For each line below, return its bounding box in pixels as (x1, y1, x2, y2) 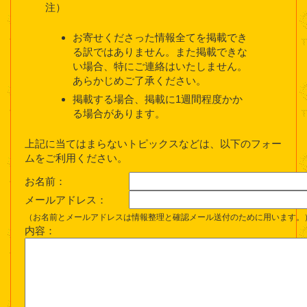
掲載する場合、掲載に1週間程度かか (73, 93, 243, 106)
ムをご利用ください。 (25, 152, 127, 164)
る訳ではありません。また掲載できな (73, 46, 247, 58)
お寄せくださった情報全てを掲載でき (73, 32, 247, 44)
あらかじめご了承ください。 (73, 75, 206, 87)
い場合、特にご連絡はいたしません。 (73, 60, 247, 73)
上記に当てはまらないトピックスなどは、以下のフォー (25, 138, 282, 150)
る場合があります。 (73, 108, 165, 120)
